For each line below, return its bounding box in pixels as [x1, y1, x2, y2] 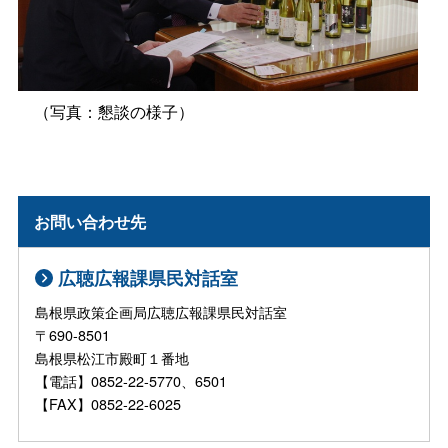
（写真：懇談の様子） [17, 99, 194, 123]
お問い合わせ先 [34, 209, 147, 233]
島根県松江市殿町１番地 [35, 347, 232, 368]
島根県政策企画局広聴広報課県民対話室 [35, 301, 288, 322]
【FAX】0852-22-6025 [35, 393, 182, 414]
